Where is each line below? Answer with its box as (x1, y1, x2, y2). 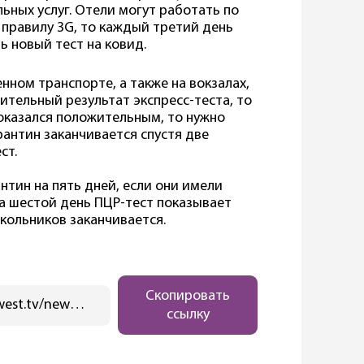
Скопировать (145, 288, 231, 304)
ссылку (166, 306, 210, 323)
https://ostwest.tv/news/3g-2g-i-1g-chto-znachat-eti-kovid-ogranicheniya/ (70, 297, 85, 314)
